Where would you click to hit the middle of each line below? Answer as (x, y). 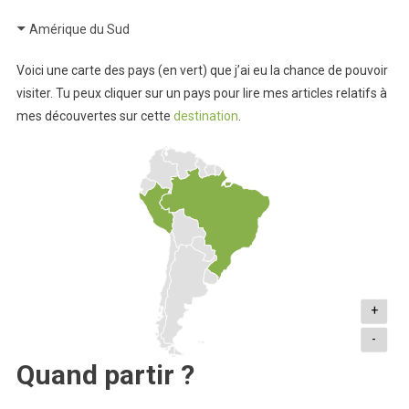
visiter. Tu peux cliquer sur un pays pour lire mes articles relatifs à (201, 93)
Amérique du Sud (79, 29)
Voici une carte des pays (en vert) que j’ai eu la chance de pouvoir (202, 70)
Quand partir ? (105, 374)
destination (205, 116)
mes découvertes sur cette (94, 116)
